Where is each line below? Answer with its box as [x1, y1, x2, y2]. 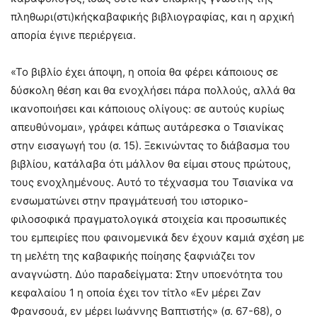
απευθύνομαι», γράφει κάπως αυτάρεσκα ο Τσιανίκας [11, 120, 284, 134]
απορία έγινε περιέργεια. [11, 28, 136, 42]
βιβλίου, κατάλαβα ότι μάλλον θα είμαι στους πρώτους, [11, 157, 291, 171]
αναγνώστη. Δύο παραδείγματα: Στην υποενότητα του [11, 267, 283, 282]
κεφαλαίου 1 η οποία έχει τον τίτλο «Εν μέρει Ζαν [11, 286, 261, 300]
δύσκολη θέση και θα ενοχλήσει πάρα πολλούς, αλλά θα [11, 83, 296, 98]
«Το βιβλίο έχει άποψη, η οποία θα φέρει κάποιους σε [11, 65, 278, 79]
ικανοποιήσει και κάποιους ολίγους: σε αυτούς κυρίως [11, 102, 284, 116]
